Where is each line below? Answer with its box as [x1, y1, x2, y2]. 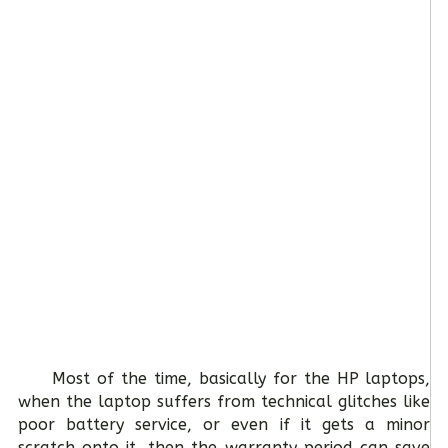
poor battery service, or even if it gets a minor [17, 415, 431, 434]
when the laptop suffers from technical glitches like [17, 392, 431, 411]
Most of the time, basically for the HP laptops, [17, 369, 431, 388]
